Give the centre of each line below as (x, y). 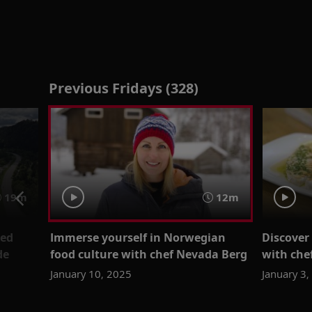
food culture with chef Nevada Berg (149, 254)
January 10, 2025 (91, 273)
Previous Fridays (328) (124, 88)
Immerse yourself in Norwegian (138, 237)
